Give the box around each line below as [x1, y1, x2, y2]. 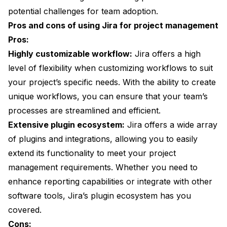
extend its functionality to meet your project [8, 148, 176, 159]
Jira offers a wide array [125, 120, 217, 130]
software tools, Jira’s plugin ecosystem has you [8, 191, 191, 201]
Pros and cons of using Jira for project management [8, 20, 218, 31]
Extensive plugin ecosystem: [8, 120, 125, 130]
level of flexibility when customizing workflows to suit [8, 63, 213, 73]
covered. [8, 205, 42, 215]
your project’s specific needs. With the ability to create [8, 77, 216, 88]
